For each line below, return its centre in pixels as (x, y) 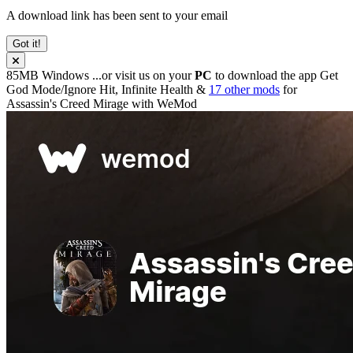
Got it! (27, 43)
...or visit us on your (143, 75)
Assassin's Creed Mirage (67, 103)
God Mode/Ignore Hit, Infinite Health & (108, 89)
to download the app (266, 75)
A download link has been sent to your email (117, 15)
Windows (67, 75)
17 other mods (244, 89)
